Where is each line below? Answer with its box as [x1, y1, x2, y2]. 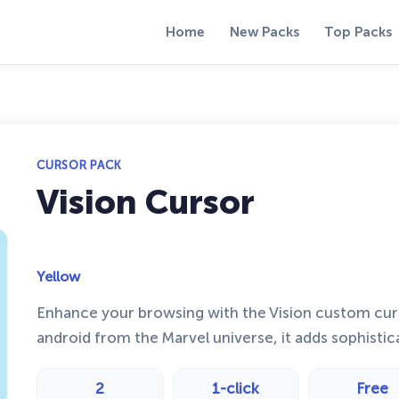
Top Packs [324, 24, 393, 40]
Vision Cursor [37, 183, 255, 223]
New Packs [230, 24, 300, 40]
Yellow [37, 268, 80, 286]
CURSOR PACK [37, 159, 122, 172]
